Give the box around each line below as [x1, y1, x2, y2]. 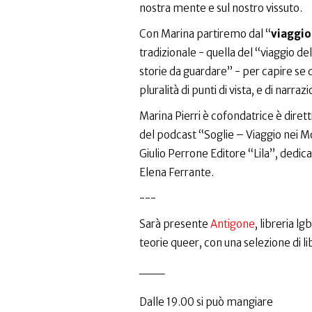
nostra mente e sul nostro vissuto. [139, 1, 302, 15]
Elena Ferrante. [139, 166, 214, 179]
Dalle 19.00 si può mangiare [139, 295, 273, 309]
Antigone [210, 217, 255, 231]
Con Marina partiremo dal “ [139, 27, 271, 40]
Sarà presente [139, 217, 210, 231]
